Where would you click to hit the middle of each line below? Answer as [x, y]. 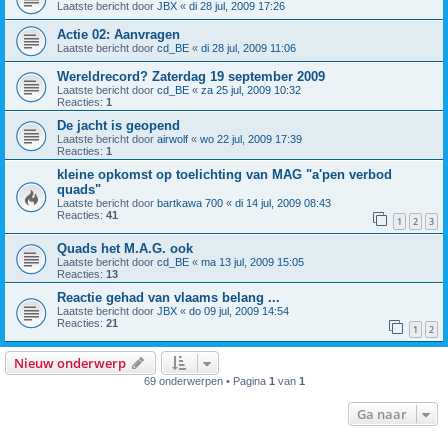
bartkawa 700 [190, 203]
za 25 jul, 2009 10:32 [251, 90]
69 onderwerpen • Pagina [206, 380]
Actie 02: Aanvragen [118, 35]
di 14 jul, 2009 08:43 [283, 203]
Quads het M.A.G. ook [125, 248]
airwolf [172, 139]
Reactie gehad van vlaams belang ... [168, 297]
